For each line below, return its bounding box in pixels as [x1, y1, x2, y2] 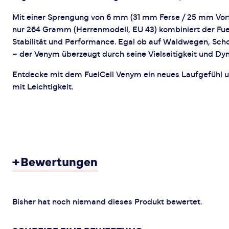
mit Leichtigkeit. [12, 83, 73, 91]
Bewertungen [20, 156, 98, 169]
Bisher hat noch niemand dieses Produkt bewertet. [12, 198, 202, 206]
